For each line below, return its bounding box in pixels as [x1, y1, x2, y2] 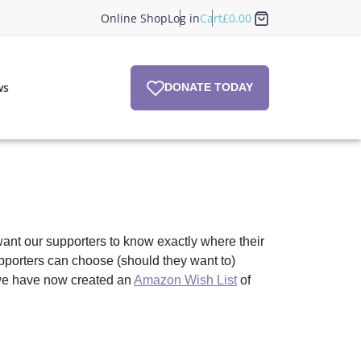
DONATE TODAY [164, 81, 253, 93]
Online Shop [100, 10, 168, 26]
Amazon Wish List [134, 272, 237, 287]
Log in [167, 10, 200, 26]
